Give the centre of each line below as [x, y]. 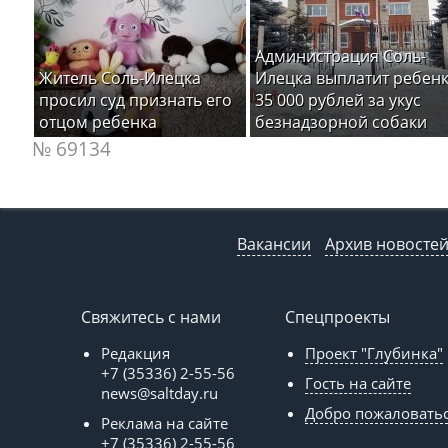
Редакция [135, 352]
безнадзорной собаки [341, 121]
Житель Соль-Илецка [120, 77]
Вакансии [273, 243]
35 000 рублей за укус [338, 99]
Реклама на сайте [164, 422]
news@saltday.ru [159, 392]
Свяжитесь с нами [151, 316]
